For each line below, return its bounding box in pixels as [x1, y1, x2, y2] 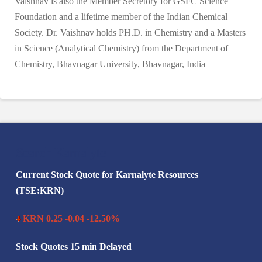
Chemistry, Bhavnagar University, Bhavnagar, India [15, 59, 205, 70]
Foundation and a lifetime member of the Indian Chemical [15, 12, 227, 22]
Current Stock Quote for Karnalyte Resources [15, 170, 198, 180]
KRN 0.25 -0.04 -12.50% [22, 213, 120, 224]
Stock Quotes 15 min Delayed [15, 242, 132, 252]
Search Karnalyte [15, 145, 106, 161]
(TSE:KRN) [15, 185, 64, 196]
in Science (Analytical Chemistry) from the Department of [15, 43, 228, 54]
